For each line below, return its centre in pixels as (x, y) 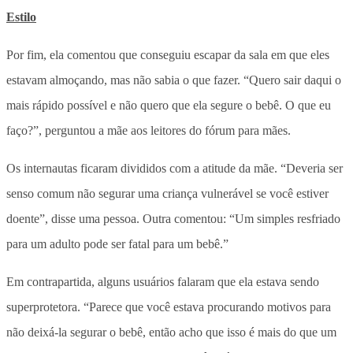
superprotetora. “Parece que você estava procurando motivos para (169, 307)
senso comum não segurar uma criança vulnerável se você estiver (167, 193)
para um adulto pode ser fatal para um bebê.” (117, 243)
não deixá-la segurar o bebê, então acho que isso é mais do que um (171, 332)
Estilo (21, 17)
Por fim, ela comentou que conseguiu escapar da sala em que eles (168, 54)
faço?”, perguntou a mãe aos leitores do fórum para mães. (149, 130)
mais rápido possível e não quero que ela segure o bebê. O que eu (169, 105)
